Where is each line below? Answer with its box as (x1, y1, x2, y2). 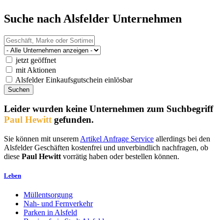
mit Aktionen (14, 65, 56, 74)
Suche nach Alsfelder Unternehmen (4, 12, 182, 25)
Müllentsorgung (24, 191, 73, 199)
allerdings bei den (154, 135, 210, 143)
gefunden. (52, 114, 94, 125)
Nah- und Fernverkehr (24, 199, 93, 208)
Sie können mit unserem (4, 135, 80, 143)
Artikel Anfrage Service (80, 135, 154, 143)
